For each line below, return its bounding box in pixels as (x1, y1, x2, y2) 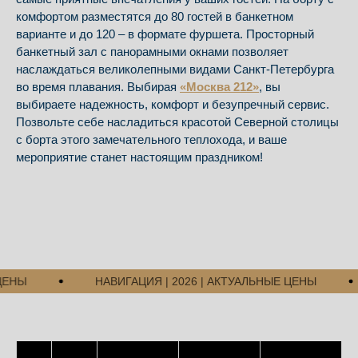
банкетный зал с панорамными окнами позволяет (16, 45, 288, 59)
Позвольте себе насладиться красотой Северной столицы (16, 115, 339, 129)
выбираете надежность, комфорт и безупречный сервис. (16, 97, 329, 112)
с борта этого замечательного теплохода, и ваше (16, 133, 287, 147)
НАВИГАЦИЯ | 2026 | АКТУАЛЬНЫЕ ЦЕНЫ (76, 274, 298, 288)
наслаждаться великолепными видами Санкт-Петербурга (16, 62, 334, 77)
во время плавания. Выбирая (16, 80, 180, 94)
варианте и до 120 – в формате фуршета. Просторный (16, 27, 314, 42)
